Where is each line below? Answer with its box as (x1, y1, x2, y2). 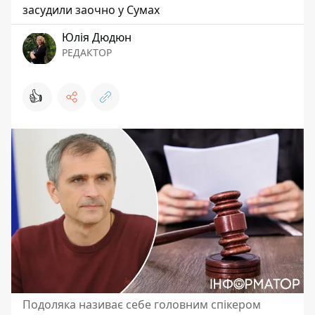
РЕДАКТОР (62, 45, 112, 59)
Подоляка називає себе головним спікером (22, 296, 261, 312)
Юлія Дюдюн (62, 29, 131, 45)
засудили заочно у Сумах (22, 1, 160, 18)
